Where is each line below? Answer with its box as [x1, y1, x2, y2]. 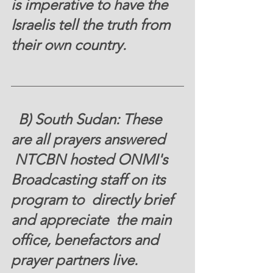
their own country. [11, 35, 130, 54]
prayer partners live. [11, 250, 141, 269]
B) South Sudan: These [11, 110, 18, 128]
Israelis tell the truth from [11, 15, 174, 34]
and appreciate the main [11, 210, 175, 229]
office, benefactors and [11, 230, 162, 249]
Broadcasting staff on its [11, 170, 169, 188]
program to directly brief [11, 190, 177, 208]
